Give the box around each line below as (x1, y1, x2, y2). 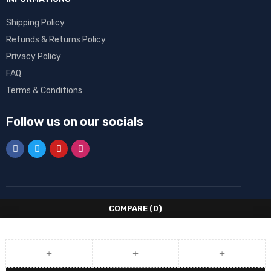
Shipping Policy (6, 18, 65, 28)
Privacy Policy (6, 51, 61, 62)
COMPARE (109, 203, 148, 213)
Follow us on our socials (6, 114, 143, 129)
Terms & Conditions (6, 85, 82, 96)
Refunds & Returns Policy (6, 34, 106, 45)
